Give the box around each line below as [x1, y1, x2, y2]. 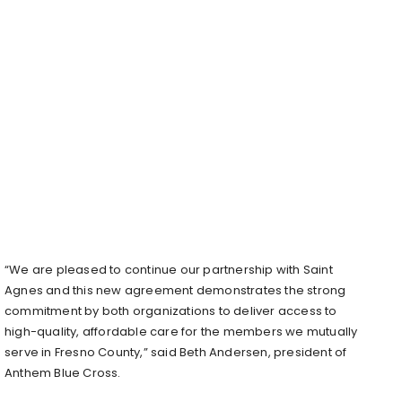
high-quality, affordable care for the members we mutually [4, 322, 358, 340]
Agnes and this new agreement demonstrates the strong [4, 281, 346, 299]
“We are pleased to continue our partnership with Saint [4, 260, 333, 278]
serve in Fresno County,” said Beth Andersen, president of [4, 343, 347, 361]
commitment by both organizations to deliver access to [4, 301, 337, 319]
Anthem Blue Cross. [4, 363, 121, 381]
